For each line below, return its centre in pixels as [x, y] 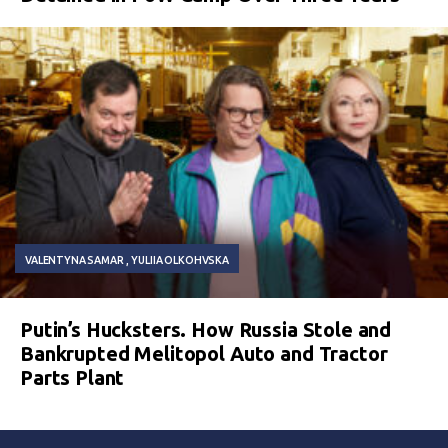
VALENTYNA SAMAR [74, 260]
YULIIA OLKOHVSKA [180, 260]
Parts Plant [72, 378]
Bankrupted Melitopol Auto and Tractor [204, 354]
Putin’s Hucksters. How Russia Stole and [206, 330]
